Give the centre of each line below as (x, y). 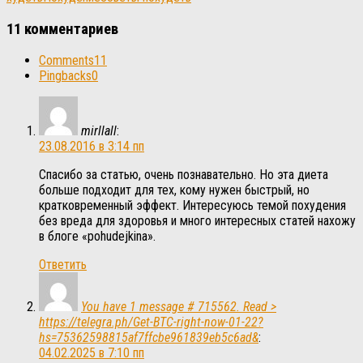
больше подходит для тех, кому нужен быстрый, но (174, 190)
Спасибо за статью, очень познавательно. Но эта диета (184, 175)
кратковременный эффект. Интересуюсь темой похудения (192, 206)
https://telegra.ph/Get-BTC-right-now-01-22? (151, 322)
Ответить (63, 265)
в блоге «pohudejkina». (97, 237)
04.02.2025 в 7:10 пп (92, 353)
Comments (66, 61)
